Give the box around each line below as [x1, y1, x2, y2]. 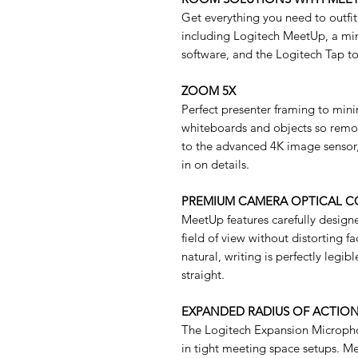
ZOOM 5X [181, 83, 236, 99]
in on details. [181, 157, 249, 173]
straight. [181, 267, 225, 283]
